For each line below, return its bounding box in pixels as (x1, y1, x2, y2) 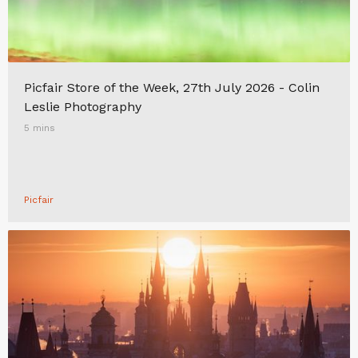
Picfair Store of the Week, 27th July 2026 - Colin (24, 80, 320, 95)
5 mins (24, 122, 55, 133)
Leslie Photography (24, 99, 141, 114)
